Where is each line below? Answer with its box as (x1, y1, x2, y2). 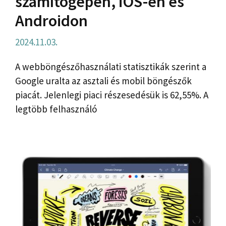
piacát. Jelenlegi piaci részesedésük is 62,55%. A (15, 89, 208, 101)
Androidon (15, 10, 88, 31)
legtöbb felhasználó (15, 103, 97, 116)
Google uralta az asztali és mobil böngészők (15, 75, 192, 87)
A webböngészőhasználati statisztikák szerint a (15, 61, 206, 73)
